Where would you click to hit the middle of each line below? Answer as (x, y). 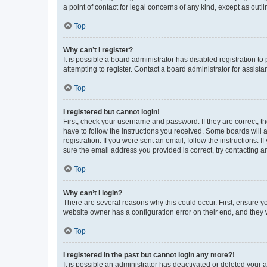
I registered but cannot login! (111, 112)
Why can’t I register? (98, 50)
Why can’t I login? (93, 193)
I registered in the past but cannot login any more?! (149, 255)
